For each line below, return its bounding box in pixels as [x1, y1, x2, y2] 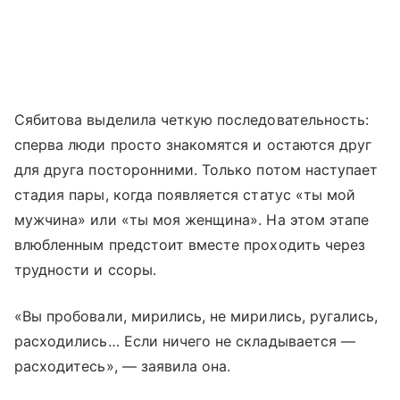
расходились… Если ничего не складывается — [14, 332, 356, 351]
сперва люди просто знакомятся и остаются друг [14, 136, 372, 154]
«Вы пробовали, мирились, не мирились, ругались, [14, 307, 379, 326]
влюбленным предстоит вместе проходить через [14, 236, 366, 254]
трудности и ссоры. [14, 261, 156, 279]
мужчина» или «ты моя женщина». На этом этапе [14, 211, 370, 229]
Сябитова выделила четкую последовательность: [14, 111, 370, 129]
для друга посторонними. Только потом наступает [14, 161, 379, 179]
